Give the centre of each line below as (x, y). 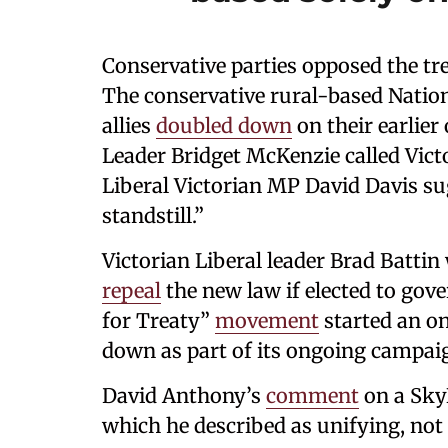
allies (129, 125)
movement (267, 320)
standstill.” (153, 215)
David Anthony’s (184, 395)
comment (312, 395)
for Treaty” (158, 320)
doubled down (224, 125)
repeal (131, 290)
